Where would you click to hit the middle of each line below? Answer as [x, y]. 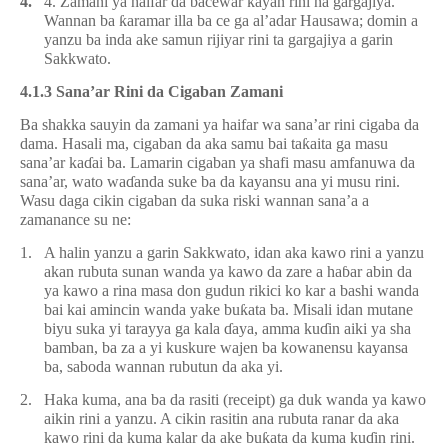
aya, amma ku [276, 328]
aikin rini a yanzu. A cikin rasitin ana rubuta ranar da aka [221, 418]
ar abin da [381, 271]
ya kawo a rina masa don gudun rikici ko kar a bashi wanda [231, 290]
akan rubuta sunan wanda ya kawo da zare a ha [193, 271]
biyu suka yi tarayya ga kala [134, 328]
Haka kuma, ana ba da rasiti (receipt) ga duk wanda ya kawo [235, 399]
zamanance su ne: [75, 219]
